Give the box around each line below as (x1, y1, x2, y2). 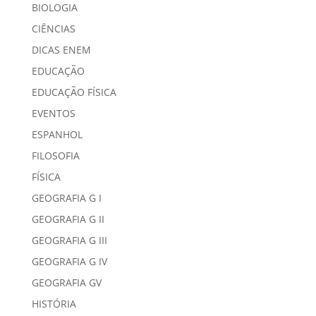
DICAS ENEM (31, 43, 91, 57)
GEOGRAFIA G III (31, 233, 107, 248)
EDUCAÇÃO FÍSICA (31, 85, 116, 99)
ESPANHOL (31, 128, 83, 142)
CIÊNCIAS (31, 22, 75, 36)
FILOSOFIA (31, 149, 80, 163)
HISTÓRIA (31, 297, 76, 311)
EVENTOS (31, 107, 75, 121)
